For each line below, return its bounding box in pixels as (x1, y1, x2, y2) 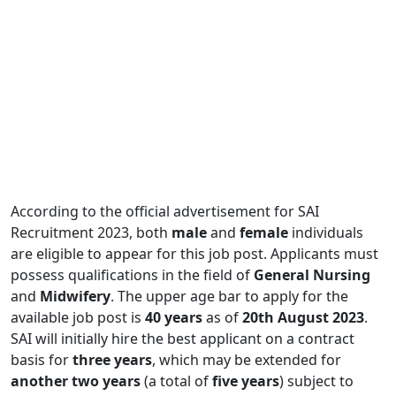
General (254, 264, 309, 285)
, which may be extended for (152, 349, 341, 369)
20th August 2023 (242, 307, 364, 327)
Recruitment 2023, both (11, 222, 171, 242)
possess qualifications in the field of (11, 264, 254, 285)
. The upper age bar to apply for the (110, 286, 348, 306)
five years (212, 370, 279, 391)
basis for (11, 349, 72, 369)
